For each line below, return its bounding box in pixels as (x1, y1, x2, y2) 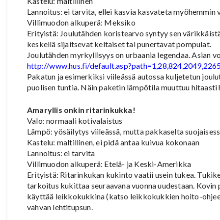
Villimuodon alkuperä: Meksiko (27, 17, 136, 27)
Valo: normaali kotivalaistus (27, 115, 123, 125)
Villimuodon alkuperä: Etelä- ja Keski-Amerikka (27, 159, 192, 168)
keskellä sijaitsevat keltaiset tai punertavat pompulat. (27, 39, 212, 49)
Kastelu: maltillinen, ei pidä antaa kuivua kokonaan (27, 137, 200, 147)
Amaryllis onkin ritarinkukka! (27, 105, 136, 114)
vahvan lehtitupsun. (27, 202, 93, 212)
